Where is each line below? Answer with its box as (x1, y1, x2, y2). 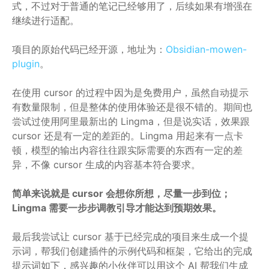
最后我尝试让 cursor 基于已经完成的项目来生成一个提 (12, 231, 249, 243)
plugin (12, 58, 40, 70)
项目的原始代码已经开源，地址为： (12, 43, 166, 56)
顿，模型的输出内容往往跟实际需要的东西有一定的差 (12, 144, 243, 157)
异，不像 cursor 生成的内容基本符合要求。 (12, 159, 201, 171)
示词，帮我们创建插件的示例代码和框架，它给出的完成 (12, 245, 252, 258)
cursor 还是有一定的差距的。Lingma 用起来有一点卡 (12, 130, 243, 142)
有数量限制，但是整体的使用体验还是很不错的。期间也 (12, 101, 252, 113)
